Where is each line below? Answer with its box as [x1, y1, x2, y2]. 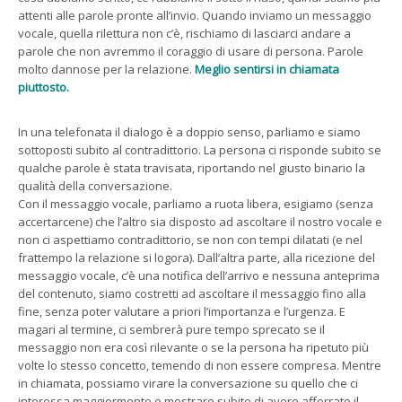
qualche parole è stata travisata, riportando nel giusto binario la [18, 159, 365, 176]
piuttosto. [18, 78, 69, 95]
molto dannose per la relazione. [18, 60, 195, 77]
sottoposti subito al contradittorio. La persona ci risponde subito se [18, 141, 381, 158]
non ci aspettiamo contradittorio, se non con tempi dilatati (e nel [18, 231, 363, 248]
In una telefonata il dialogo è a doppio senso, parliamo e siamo [18, 123, 361, 140]
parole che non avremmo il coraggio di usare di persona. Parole [18, 42, 363, 59]
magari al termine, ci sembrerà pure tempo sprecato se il [18, 320, 325, 337]
